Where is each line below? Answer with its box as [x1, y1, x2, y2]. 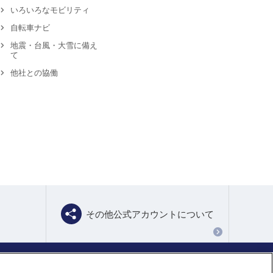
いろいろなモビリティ [10, 5, 90, 15]
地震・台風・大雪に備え [10, 41, 97, 50]
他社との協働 [10, 68, 58, 77]
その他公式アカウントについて [86, 208, 214, 219]
